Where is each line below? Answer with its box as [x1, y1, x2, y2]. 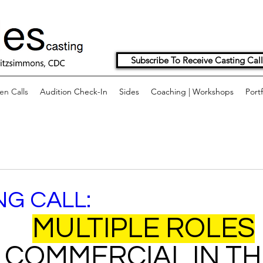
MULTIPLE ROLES [32, 214, 255, 243]
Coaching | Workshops [151, 86, 234, 97]
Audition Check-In [40, 86, 107, 97]
